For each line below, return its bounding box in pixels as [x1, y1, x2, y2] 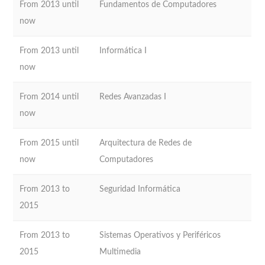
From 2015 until [20, 138, 79, 147]
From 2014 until [20, 92, 79, 101]
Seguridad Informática [99, 184, 181, 193]
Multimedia [99, 247, 141, 256]
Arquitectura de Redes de [99, 138, 192, 147]
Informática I [99, 46, 147, 55]
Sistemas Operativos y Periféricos [99, 230, 221, 240]
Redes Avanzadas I [99, 92, 167, 101]
